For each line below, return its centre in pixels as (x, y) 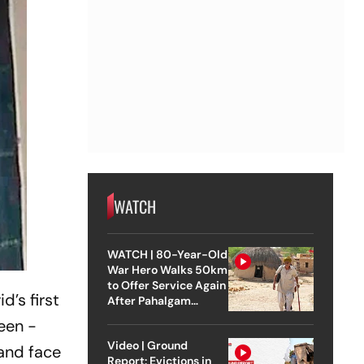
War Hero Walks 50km (167, 269)
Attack (125, 316)
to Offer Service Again (166, 285)
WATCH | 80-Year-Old (167, 254)
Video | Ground (147, 345)
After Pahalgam (149, 300)
